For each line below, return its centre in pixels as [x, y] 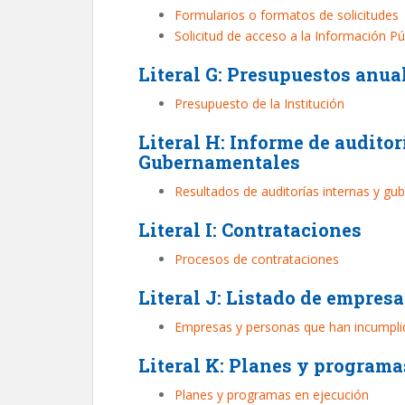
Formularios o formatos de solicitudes [287, 15]
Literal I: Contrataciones [250, 230]
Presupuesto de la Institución [259, 104]
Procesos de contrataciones [257, 259]
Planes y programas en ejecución [272, 395]
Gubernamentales [219, 162]
